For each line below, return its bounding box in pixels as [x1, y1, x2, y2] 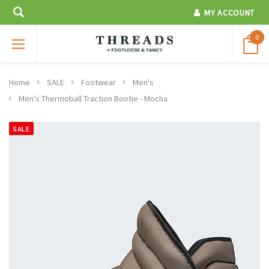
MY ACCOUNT [204, 7, 255, 18]
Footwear [81, 77, 116, 88]
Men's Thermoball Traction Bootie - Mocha [19, 93, 168, 104]
